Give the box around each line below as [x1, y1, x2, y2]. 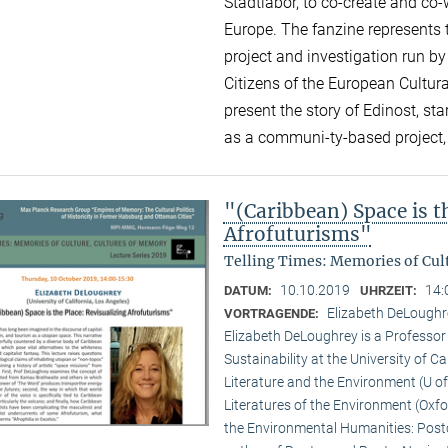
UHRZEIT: [359, 282, 420, 298]
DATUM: [223, 282, 275, 298]
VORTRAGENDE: [223, 305, 322, 321]
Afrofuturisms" [223, 221, 372, 246]
